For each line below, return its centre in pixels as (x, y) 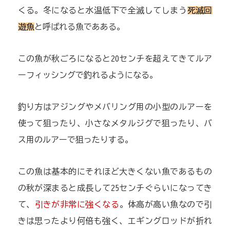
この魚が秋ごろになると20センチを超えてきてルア (115, 59)
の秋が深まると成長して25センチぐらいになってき (115, 188)
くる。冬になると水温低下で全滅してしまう (102, 11)
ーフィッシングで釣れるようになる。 (88, 75)
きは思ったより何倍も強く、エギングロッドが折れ (115, 221)
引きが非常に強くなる (77, 205)
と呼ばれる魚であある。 (79, 27)
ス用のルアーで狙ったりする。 (75, 140)
